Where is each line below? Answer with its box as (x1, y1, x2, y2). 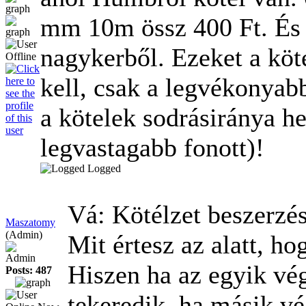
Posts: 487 (5, 264, 52, 276)
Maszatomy (5, 216, 55, 228)
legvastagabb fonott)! (40, 133, 264, 162)
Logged (87, 162, 121, 174)
